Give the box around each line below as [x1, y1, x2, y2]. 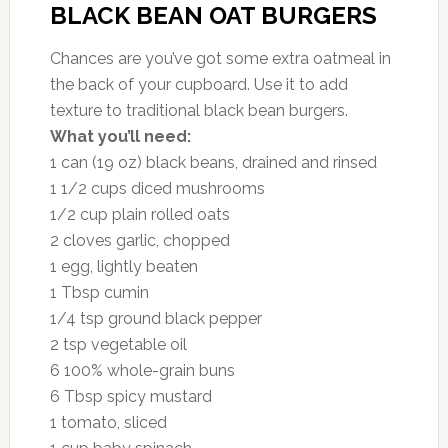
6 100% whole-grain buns [49, 360, 235, 380]
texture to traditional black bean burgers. [49, 100, 348, 120]
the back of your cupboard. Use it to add [49, 74, 348, 94]
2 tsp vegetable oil [49, 334, 187, 354]
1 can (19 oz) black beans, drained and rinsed [49, 152, 377, 172]
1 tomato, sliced [49, 412, 167, 432]
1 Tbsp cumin [49, 282, 149, 302]
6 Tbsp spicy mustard [49, 386, 212, 406]
